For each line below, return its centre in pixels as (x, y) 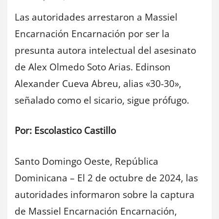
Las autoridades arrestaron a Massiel (96, 17)
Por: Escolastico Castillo (65, 131)
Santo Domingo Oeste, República (87, 161)
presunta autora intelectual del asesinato (105, 50)
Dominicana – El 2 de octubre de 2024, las (106, 178)
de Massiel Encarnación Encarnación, (96, 211)
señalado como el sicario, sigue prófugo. (102, 100)
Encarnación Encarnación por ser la (92, 33)
